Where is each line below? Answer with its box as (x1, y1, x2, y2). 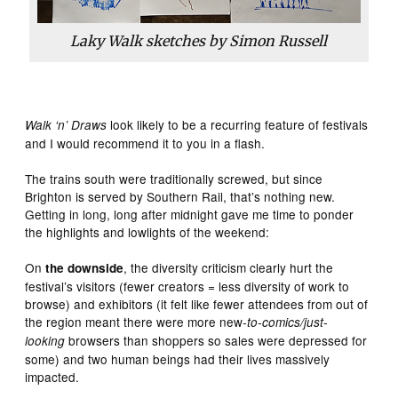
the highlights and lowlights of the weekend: (25, 222, 270, 241)
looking (25, 331, 66, 349)
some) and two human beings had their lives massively (25, 349, 330, 368)
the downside (45, 259, 124, 276)
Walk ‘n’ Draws (25, 115, 107, 133)
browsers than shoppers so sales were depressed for (65, 330, 368, 349)
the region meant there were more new (25, 312, 243, 330)
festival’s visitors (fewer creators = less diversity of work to (25, 276, 350, 295)
